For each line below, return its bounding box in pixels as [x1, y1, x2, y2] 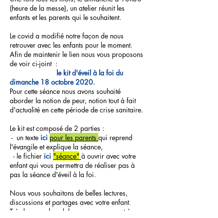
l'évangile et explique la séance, [10, 142, 103, 151]
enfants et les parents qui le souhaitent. [10, 13, 121, 22]
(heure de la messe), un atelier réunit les [10, 3, 125, 13]
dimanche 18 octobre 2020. [10, 77, 95, 87]
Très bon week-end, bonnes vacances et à [10, 207, 131, 216]
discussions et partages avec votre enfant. [10, 198, 131, 207]
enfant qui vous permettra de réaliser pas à [10, 161, 135, 170]
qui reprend [98, 133, 132, 142]
